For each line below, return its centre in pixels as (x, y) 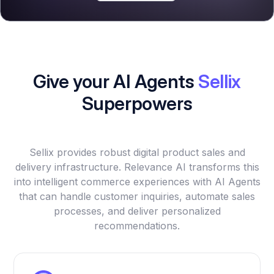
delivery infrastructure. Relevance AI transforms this (137, 167)
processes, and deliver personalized (137, 211)
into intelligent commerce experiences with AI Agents (137, 182)
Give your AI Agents (116, 82)
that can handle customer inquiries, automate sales (137, 197)
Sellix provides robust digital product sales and (137, 153)
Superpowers (137, 104)
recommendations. (137, 226)
